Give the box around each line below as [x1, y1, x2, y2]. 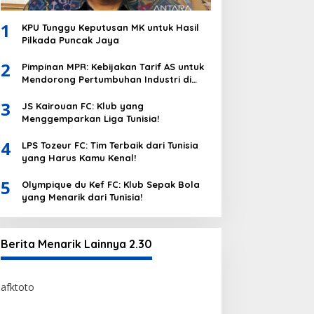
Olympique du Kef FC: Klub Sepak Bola [21, 178, 200, 190]
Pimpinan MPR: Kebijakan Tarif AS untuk [21, 60, 204, 72]
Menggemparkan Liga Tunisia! [21, 112, 159, 124]
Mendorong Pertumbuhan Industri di [21, 73, 191, 85]
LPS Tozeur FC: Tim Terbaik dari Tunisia [21, 139, 198, 151]
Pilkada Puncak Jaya [21, 34, 119, 46]
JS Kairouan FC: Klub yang [21, 100, 144, 111]
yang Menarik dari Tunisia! [21, 191, 142, 203]
